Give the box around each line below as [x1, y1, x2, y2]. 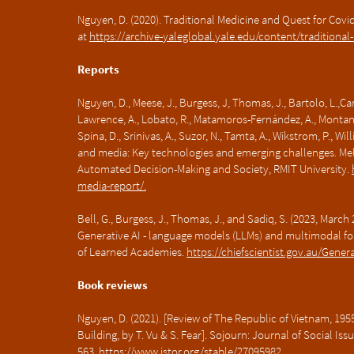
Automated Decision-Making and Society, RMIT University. [77, 161, 352, 176]
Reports [77, 62, 119, 77]
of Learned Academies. [77, 244, 186, 259]
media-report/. [77, 178, 146, 193]
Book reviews [77, 277, 148, 292]
